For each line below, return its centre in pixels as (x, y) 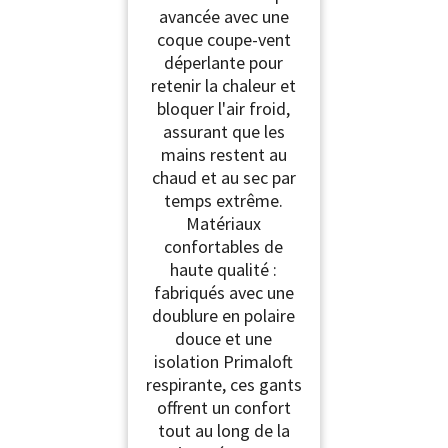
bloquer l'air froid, (224, 108)
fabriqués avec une (223, 292)
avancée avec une (223, 16)
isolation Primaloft (224, 361)
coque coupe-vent (223, 39)
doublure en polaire (224, 315)
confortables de (224, 246)
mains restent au (223, 154)
